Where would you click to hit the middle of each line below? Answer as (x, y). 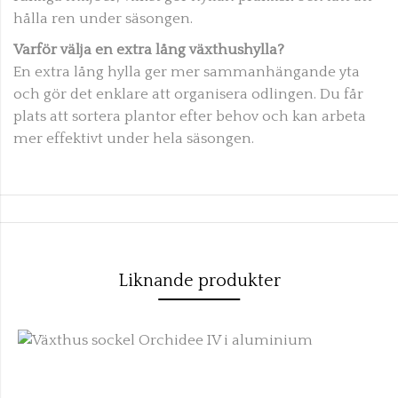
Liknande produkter (199, 280)
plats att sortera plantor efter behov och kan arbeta (190, 116)
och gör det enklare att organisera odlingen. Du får (188, 94)
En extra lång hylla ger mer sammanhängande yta (187, 72)
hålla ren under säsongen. (103, 18)
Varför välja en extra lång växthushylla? (149, 49)
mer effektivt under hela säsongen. (134, 138)
